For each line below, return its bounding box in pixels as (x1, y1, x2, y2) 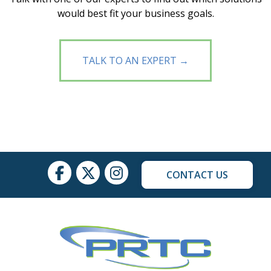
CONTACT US (166, 168, 228, 181)
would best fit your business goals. (57, 7, 214, 20)
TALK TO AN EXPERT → (82, 54, 189, 67)
